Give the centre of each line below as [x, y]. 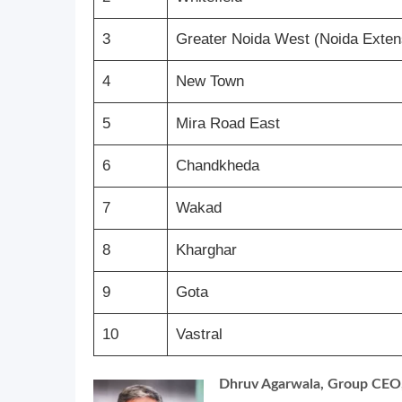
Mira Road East [227, 124]
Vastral [199, 335]
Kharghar [206, 250]
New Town [210, 82]
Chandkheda [217, 166]
